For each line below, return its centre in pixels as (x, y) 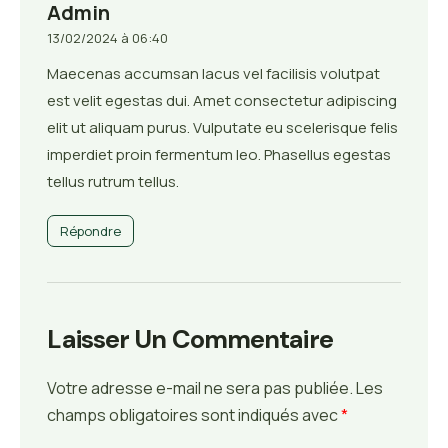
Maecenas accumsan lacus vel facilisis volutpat (214, 73)
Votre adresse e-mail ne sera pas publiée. (200, 388)
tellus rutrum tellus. (113, 181)
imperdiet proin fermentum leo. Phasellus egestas (219, 154)
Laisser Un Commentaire (190, 340)
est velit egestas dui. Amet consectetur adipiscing (222, 100)
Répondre (91, 230)
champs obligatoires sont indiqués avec (194, 415)
